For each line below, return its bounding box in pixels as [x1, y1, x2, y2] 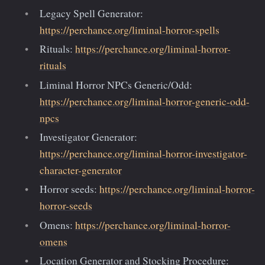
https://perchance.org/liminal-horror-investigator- [39, 146, 247, 160]
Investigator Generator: [39, 130, 137, 144]
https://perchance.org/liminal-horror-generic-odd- [39, 94, 250, 108]
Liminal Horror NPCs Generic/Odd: [39, 77, 192, 92]
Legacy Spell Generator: [39, 6, 143, 20]
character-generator [39, 163, 122, 177]
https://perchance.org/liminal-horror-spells [39, 22, 219, 37]
